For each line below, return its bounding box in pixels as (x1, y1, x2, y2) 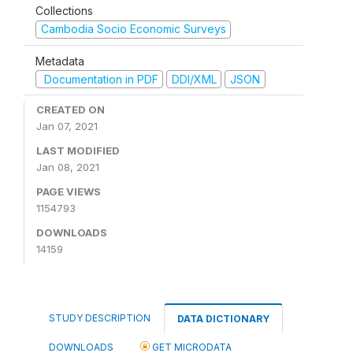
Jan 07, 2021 (36, 120, 98, 132)
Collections (35, 4, 93, 17)
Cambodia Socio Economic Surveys (40, 22, 226, 35)
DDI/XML (171, 72, 217, 86)
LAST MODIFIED (36, 144, 120, 157)
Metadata (35, 54, 84, 68)
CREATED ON (36, 103, 105, 116)
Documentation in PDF (40, 72, 158, 86)
